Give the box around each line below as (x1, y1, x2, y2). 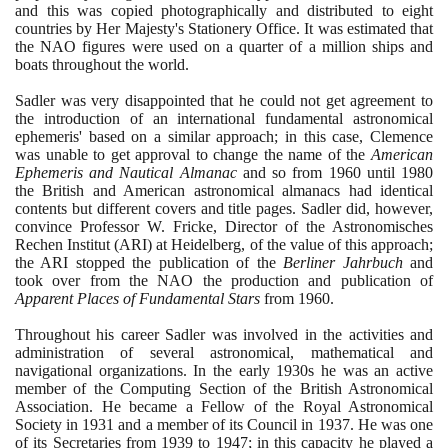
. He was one (349, 415, 434, 433)
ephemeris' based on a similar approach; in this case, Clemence (15, 127, 433, 145)
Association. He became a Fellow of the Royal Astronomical (15, 397, 433, 415)
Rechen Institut (15, 235, 115, 253)
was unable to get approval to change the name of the (15, 145, 371, 163)
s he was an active (308, 361, 434, 379)
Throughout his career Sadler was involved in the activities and (15, 325, 433, 343)
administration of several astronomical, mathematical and (15, 343, 433, 361)
